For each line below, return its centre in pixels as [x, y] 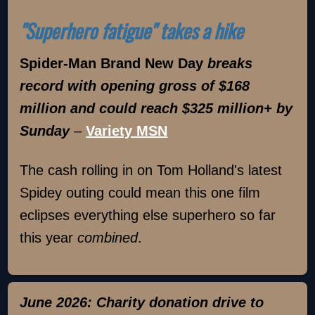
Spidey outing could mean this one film [140, 193]
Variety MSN [127, 131]
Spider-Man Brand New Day [114, 64]
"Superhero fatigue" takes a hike [132, 30]
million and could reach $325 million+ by [156, 109]
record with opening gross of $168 [135, 86]
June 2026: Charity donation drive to [142, 302]
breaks [230, 64]
